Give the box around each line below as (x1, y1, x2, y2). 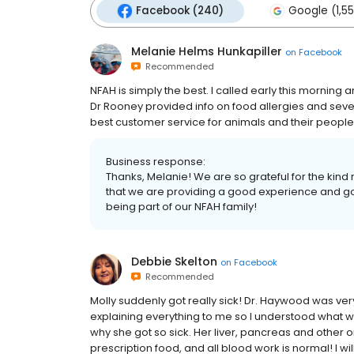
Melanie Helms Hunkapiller (131, 43, 282, 59)
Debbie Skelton (131, 254, 217, 269)
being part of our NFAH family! (106, 199, 257, 214)
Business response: (106, 154, 205, 169)
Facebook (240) (136, 3, 224, 18)
